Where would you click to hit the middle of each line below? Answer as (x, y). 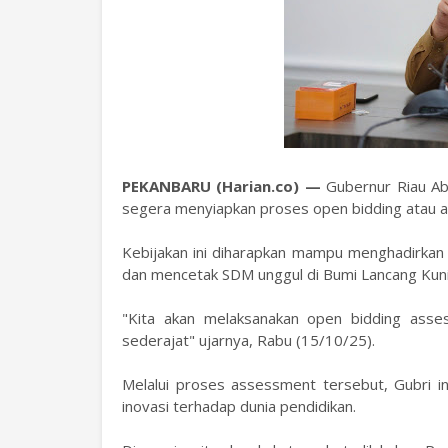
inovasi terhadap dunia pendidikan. (239, 406)
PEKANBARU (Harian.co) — (224, 186)
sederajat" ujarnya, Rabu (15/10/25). (248, 340)
